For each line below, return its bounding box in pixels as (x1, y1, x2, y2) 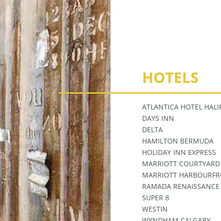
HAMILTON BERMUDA (142, 136, 214, 146)
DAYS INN (142, 113, 174, 123)
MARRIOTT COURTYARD (142, 158, 220, 168)
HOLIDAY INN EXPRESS (142, 147, 216, 157)
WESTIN (142, 204, 168, 214)
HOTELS (142, 67, 199, 87)
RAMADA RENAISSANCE (142, 181, 220, 191)
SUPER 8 (142, 192, 169, 202)
